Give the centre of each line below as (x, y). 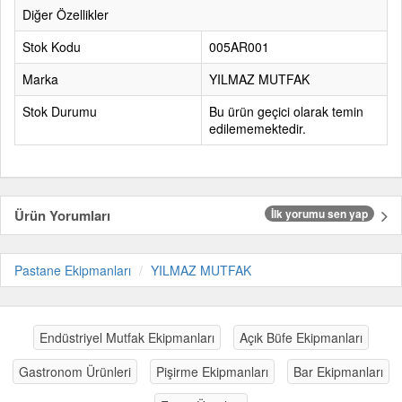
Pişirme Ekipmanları (212, 372)
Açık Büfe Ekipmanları (301, 338)
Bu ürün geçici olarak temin (286, 112)
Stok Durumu (60, 112)
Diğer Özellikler (66, 15)
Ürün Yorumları (62, 216)
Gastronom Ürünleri (75, 372)
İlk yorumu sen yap (319, 214)
